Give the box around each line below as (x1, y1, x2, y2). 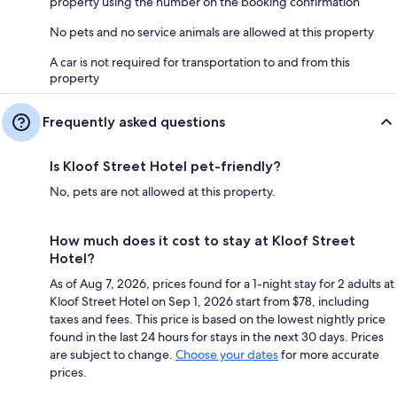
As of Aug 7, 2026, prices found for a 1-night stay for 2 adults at (50, 276, 394, 292)
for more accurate (278, 346, 379, 363)
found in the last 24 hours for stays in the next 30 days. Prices (50, 329, 384, 346)
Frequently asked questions (43, 113, 225, 131)
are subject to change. (50, 346, 175, 363)
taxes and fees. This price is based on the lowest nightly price (50, 311, 385, 328)
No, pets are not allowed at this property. (50, 183, 276, 200)
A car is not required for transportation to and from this (50, 54, 350, 71)
